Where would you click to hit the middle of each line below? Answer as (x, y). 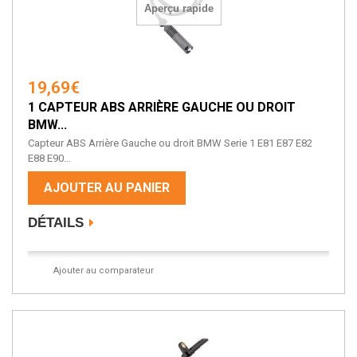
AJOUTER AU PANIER (107, 188)
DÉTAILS (56, 223)
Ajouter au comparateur (103, 271)
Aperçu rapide (179, 9)
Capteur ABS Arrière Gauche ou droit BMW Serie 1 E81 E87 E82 (170, 143)
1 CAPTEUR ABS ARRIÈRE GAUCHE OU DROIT (162, 108)
